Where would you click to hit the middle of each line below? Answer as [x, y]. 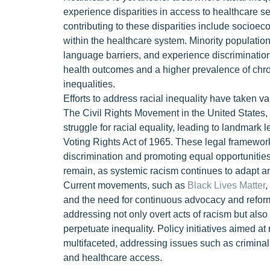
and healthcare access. [112, 258]
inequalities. [89, 84]
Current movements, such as [125, 185]
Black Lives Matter [226, 185]
